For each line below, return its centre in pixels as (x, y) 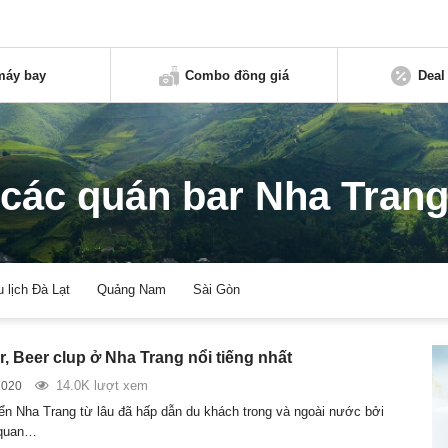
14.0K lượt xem (101, 385)
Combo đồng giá (237, 75)
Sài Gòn (217, 290)
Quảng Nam (132, 290)
